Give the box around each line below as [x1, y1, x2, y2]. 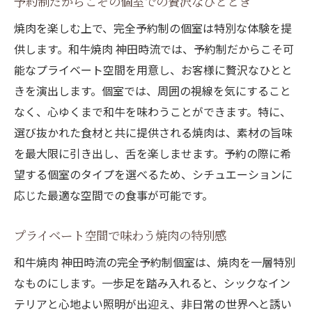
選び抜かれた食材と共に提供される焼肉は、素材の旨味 [14, 124, 292, 141]
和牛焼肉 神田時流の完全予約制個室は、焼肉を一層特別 [14, 253, 295, 271]
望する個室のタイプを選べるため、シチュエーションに [14, 166, 292, 183]
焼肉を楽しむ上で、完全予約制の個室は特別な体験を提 [14, 19, 292, 37]
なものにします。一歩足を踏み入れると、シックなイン [14, 274, 290, 292]
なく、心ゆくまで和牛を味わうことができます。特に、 [14, 103, 291, 120]
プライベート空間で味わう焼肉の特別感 [14, 226, 226, 244]
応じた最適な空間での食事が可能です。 [14, 187, 213, 204]
